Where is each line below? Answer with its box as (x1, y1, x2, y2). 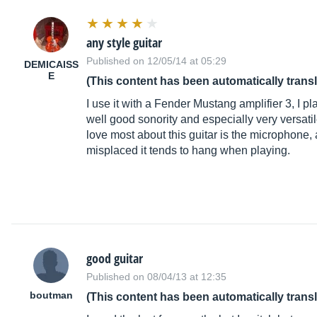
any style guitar (86, 34, 162, 52)
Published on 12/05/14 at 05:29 (86, 55, 226, 67)
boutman (29, 289, 73, 301)
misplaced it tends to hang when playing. (86, 144, 290, 157)
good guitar (86, 250, 143, 267)
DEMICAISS (23, 59, 79, 71)
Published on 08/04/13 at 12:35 (86, 271, 226, 283)
